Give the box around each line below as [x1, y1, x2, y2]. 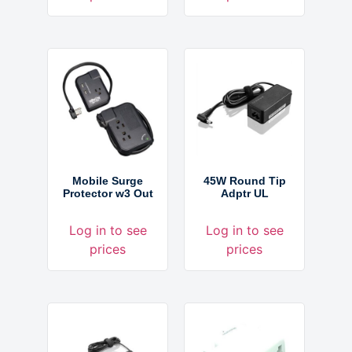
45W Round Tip [203, 174, 286, 187]
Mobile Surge [72, 174, 143, 187]
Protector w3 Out [62, 186, 153, 200]
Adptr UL [220, 186, 269, 200]
